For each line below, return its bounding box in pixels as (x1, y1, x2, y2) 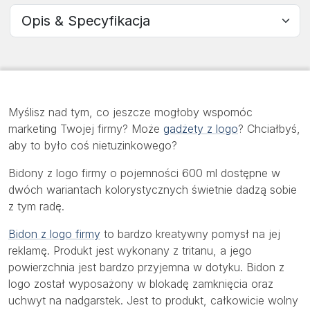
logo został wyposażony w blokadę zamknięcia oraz (8, 276, 273, 291)
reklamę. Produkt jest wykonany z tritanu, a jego (8, 243, 252, 257)
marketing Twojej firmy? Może (8, 121, 163, 136)
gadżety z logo (163, 121, 238, 136)
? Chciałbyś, (238, 121, 300, 136)
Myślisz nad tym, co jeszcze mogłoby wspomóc (8, 104, 253, 119)
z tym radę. (8, 199, 64, 213)
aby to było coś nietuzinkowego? (8, 138, 177, 152)
